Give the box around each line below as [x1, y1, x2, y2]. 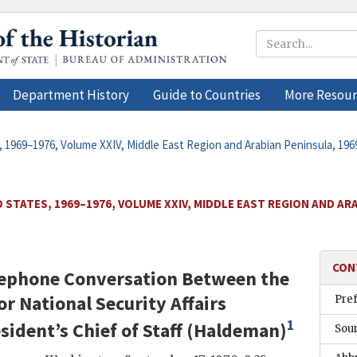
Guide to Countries [153, 86, 261, 104]
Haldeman [194, 318, 280, 343]
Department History [13, 86, 129, 104]
